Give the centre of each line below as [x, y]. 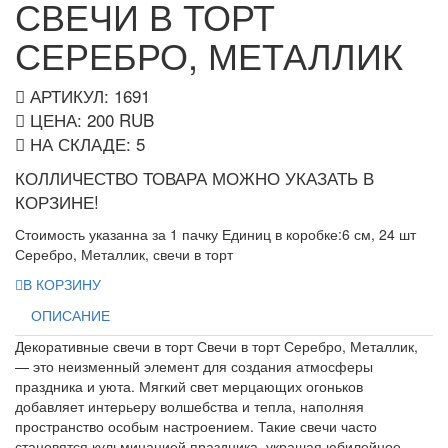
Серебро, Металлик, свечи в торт [124, 253]
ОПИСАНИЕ [70, 314]
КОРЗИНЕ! [57, 201]
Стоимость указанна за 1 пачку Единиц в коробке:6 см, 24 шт [215, 233]
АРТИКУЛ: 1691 [87, 95]
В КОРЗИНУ [62, 283]
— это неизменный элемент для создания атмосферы [194, 365]
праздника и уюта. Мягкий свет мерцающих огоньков [189, 385]
